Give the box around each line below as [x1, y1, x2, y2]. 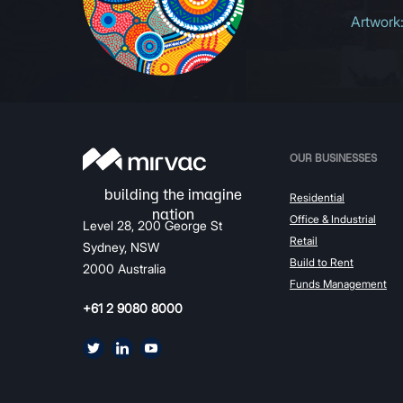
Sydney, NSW [83, 238, 159, 255]
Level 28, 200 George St [83, 217, 222, 233]
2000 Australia [83, 260, 166, 276]
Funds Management [290, 276, 387, 291]
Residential [290, 190, 345, 204]
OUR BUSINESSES [290, 151, 377, 164]
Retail [290, 233, 318, 247]
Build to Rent [290, 255, 354, 269]
